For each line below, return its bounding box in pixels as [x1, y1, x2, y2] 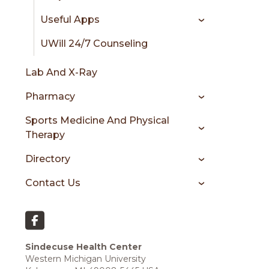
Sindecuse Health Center [25, 241, 142, 252]
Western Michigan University [25, 253, 146, 264]
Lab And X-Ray [25, 67, 97, 78]
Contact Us [25, 177, 80, 189]
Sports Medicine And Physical [25, 115, 169, 126]
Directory [25, 153, 70, 165]
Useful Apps [40, 14, 100, 25]
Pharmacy [25, 91, 75, 102]
